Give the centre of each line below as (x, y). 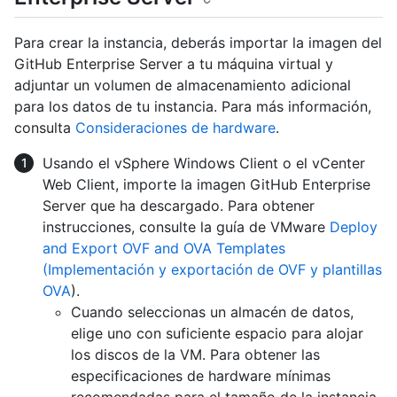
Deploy (354, 226)
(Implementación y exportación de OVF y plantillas (212, 269)
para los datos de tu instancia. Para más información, (193, 106)
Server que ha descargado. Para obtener (179, 205)
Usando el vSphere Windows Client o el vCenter (204, 163)
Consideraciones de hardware (175, 127)
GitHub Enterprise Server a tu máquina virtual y (174, 63)
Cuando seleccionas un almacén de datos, (212, 311)
